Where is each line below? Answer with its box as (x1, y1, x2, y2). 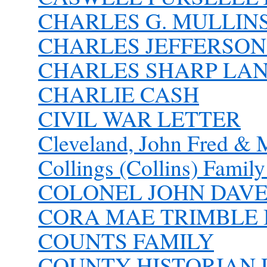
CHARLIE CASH (38, 79, 199, 109)
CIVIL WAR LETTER (38, 103, 241, 133)
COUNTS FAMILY (38, 225, 214, 256)
